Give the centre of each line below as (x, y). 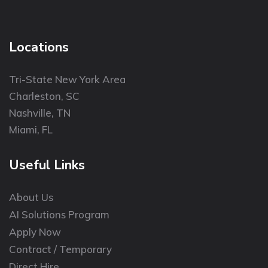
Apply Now (35, 232)
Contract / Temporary (60, 249)
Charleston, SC (44, 96)
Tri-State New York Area (67, 80)
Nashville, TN (40, 113)
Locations (39, 48)
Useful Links (47, 165)
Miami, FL (31, 130)
